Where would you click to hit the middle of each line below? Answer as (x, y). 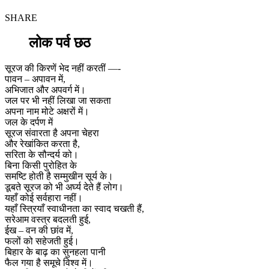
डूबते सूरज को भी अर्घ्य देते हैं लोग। (64, 187)
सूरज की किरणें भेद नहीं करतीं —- (63, 68)
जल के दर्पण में (29, 122)
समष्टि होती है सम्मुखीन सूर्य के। (59, 177)
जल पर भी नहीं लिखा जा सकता (58, 101)
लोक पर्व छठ (60, 43)
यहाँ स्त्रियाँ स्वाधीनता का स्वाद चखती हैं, (74, 209)
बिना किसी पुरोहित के (41, 166)
